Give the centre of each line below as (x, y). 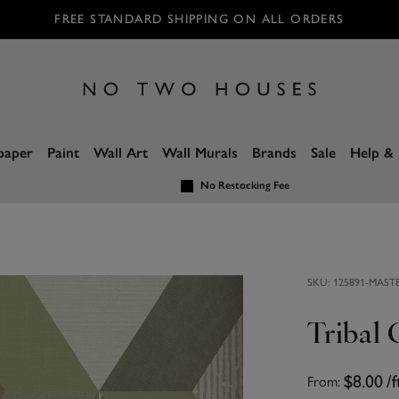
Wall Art (120, 153)
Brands (274, 153)
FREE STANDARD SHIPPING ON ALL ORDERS (199, 19)
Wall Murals (199, 153)
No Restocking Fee (244, 185)
